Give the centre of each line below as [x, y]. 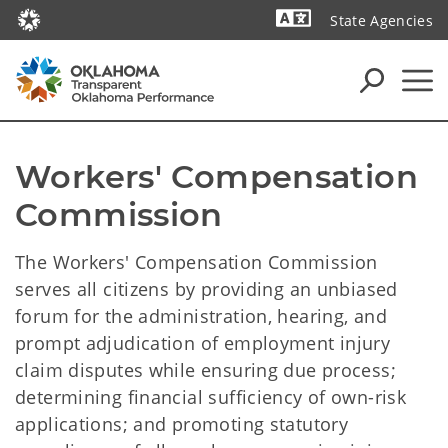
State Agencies [381, 20]
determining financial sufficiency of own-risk [211, 397]
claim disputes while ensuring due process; [205, 370]
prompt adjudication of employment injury [203, 343]
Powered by [380, 50]
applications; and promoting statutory [182, 424]
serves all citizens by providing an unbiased [206, 289]
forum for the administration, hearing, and [201, 316]
